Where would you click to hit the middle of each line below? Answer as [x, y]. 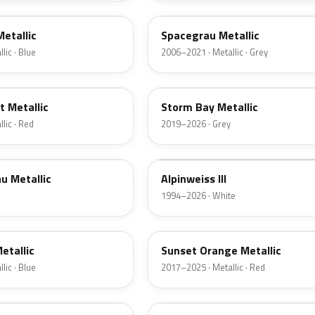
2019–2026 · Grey [196, 124]
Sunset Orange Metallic [221, 251]
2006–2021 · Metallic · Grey [214, 52]
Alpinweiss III [194, 179]
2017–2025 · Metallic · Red [213, 268]
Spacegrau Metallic [210, 36]
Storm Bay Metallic [210, 107]
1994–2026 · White [198, 196]
